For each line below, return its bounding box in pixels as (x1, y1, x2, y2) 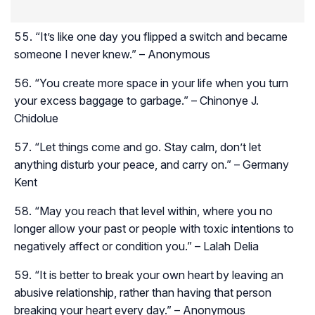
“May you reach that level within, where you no (34, 203, 273, 218)
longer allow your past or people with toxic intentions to (14, 221, 294, 236)
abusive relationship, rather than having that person (14, 285, 271, 300)
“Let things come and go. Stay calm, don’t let (34, 139, 261, 154)
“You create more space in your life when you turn (34, 75, 288, 90)
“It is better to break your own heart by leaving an (34, 267, 283, 282)
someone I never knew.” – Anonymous (14, 46, 210, 61)
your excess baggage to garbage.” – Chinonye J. (14, 93, 259, 108)
